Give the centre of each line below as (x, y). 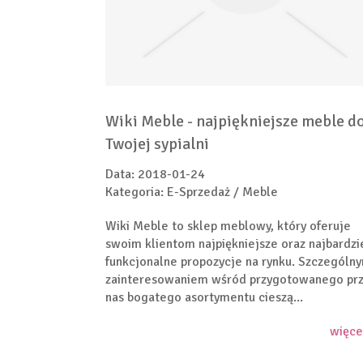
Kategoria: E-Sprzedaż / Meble (192, 192)
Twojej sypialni (157, 143)
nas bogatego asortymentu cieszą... (204, 297)
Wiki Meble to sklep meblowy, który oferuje (228, 226)
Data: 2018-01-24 (155, 174)
